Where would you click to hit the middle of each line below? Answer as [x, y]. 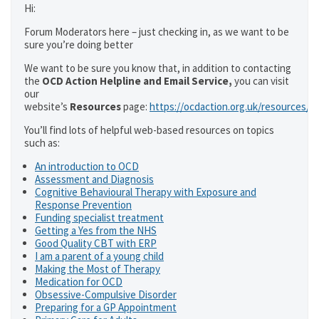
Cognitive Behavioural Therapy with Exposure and [146, 192]
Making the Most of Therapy [98, 269]
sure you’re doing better [79, 45]
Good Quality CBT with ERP [96, 243]
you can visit [262, 81]
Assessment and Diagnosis [94, 179]
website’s [46, 106]
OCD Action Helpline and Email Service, [138, 81]
